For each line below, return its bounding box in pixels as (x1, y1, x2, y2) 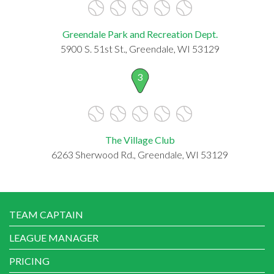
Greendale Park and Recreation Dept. (62, 28, 218, 40)
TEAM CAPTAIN (9, 208, 83, 220)
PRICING (9, 254, 50, 267)
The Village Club (105, 133, 175, 146)
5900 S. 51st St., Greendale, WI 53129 (60, 42, 220, 54)
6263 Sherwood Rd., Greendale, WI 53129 (51, 148, 228, 160)
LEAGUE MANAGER (9, 231, 98, 243)
